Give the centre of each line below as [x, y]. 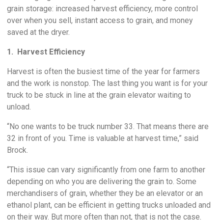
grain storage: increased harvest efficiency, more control [102, 8]
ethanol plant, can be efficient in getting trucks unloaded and [109, 205]
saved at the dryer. [38, 32]
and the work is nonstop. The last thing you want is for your [107, 83]
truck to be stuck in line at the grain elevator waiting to [99, 95]
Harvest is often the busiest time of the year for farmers [103, 71]
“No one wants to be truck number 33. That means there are [108, 126]
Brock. [17, 150]
